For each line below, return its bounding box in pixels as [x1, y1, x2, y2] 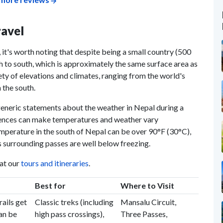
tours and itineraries [21, 158, 89, 168]
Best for [34, 181, 66, 190]
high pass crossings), [34, 209, 104, 219]
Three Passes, [120, 209, 167, 219]
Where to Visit [120, 181, 174, 190]
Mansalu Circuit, [120, 197, 176, 207]
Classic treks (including [34, 197, 113, 207]
